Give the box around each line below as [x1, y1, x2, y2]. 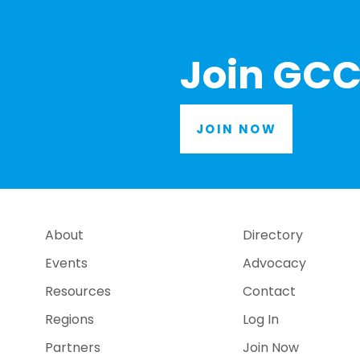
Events [45, 254, 88, 273]
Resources [45, 282, 111, 301]
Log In [243, 310, 280, 329]
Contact [243, 282, 297, 301]
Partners [45, 338, 100, 358]
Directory [243, 226, 304, 245]
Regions [45, 310, 94, 329]
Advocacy [243, 254, 307, 273]
